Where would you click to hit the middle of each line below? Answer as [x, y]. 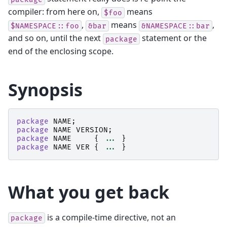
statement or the [173, 38]
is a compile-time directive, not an [110, 217]
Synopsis [45, 90]
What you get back [89, 192]
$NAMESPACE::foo [45, 26]
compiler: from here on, [55, 12]
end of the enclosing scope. [61, 51]
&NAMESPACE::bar [176, 26]
